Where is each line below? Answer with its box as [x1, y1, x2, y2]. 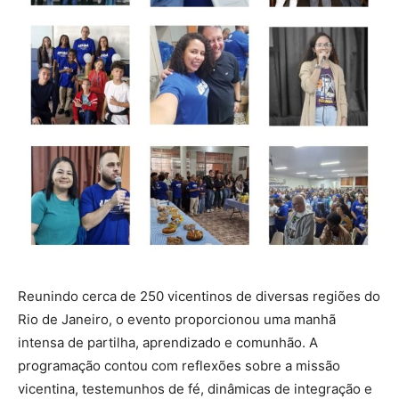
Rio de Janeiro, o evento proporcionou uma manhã [18, 310, 336, 328]
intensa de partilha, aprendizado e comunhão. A [18, 333, 318, 351]
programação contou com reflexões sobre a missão [18, 356, 340, 374]
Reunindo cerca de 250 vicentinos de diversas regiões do [18, 287, 380, 305]
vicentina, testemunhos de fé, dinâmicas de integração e [18, 379, 372, 397]
